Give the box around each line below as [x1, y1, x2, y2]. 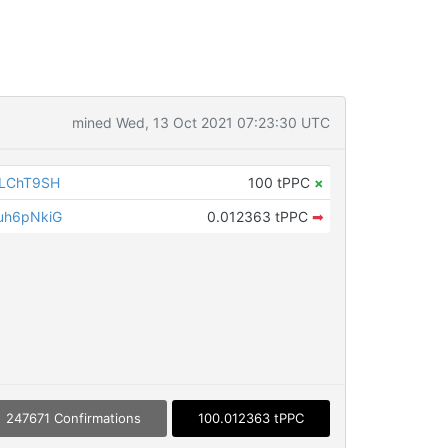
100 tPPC [247, 174, 314, 191]
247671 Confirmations [5, 410, 141, 427]
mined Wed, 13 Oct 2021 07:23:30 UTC [71, 114, 330, 131]
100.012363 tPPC [197, 410, 304, 427]
